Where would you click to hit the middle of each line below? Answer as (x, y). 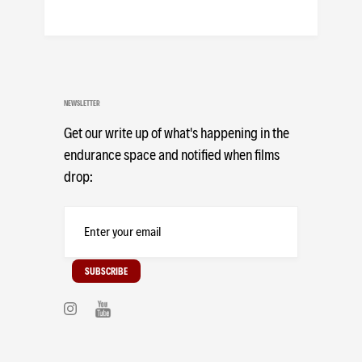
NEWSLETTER (82, 103)
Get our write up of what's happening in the (177, 132)
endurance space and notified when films (172, 154)
